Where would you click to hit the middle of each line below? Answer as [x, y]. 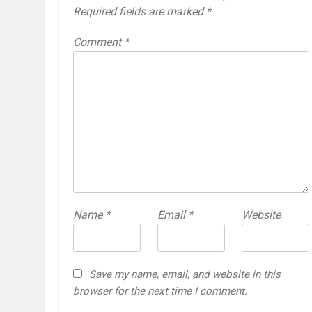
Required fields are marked [140, 12]
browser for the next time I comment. [160, 291]
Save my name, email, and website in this [185, 275]
